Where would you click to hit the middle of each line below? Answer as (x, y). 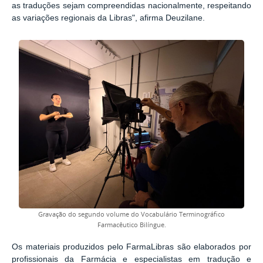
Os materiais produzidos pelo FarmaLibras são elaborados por (131, 247)
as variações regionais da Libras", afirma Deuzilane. (108, 18)
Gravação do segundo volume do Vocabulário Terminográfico (131, 214)
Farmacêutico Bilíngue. (131, 225)
